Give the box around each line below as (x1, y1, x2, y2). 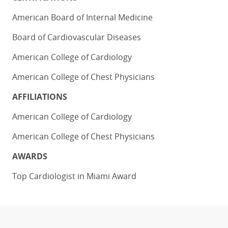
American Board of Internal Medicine (12, 11, 153, 23)
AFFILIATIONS (12, 91, 67, 102)
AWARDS (12, 150, 47, 162)
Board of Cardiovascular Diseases (12, 31, 141, 43)
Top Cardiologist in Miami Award (12, 170, 136, 182)
